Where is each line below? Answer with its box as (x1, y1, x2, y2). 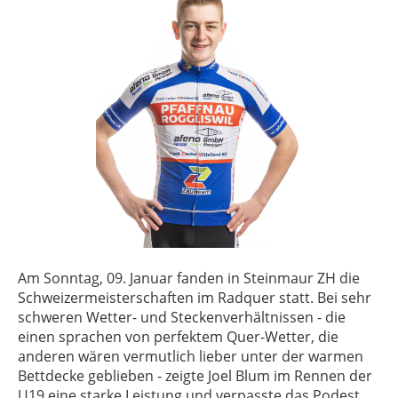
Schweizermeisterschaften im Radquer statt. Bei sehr (18, 288, 371, 307)
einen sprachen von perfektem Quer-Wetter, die (18, 327, 338, 346)
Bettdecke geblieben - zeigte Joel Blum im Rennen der (18, 366, 372, 386)
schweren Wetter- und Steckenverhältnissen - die (18, 307, 346, 327)
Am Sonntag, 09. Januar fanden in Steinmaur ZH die (18, 268, 360, 288)
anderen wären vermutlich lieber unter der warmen (18, 346, 363, 366)
